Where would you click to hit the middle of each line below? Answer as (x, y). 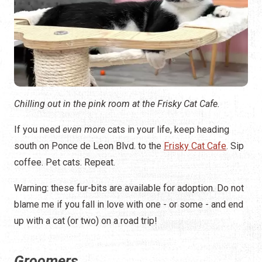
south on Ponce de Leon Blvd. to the (89, 146)
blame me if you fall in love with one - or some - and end (129, 205)
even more (85, 130)
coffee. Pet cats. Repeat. (65, 163)
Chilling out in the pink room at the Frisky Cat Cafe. (117, 104)
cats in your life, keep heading (168, 130)
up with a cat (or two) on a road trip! (86, 221)
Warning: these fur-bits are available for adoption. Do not (129, 188)
